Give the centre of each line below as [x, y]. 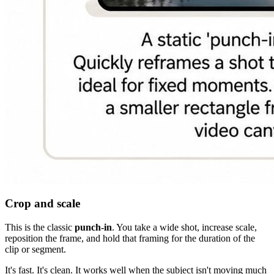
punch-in [93, 228]
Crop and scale [43, 204]
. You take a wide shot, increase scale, [184, 228]
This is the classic [40, 228]
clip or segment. [35, 250]
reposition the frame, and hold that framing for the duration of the [130, 239]
